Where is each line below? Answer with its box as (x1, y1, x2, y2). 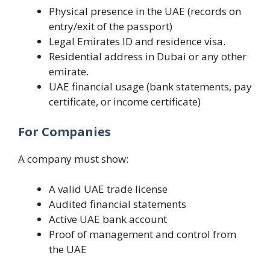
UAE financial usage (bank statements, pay (49, 80, 252, 93)
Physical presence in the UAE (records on (49, 4, 241, 18)
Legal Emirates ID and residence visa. (49, 34, 225, 48)
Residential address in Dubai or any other (49, 49, 246, 63)
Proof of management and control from (49, 227, 236, 241)
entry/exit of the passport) (49, 19, 172, 33)
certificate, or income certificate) (49, 95, 201, 108)
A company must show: (18, 151, 128, 166)
